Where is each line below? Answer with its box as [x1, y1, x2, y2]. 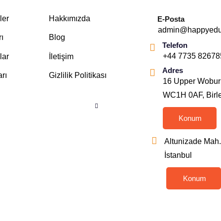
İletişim [49, 52, 74, 61]
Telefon [162, 41, 187, 49]
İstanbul [164, 151, 192, 159]
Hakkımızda [49, 14, 91, 23]
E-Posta [157, 15, 184, 23]
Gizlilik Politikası [49, 71, 107, 79]
